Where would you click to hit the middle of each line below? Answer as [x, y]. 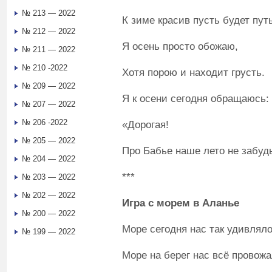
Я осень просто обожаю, [180, 46]
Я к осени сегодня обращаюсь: [195, 98]
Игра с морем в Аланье [181, 203]
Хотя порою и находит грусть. [193, 72]
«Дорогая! [145, 124]
